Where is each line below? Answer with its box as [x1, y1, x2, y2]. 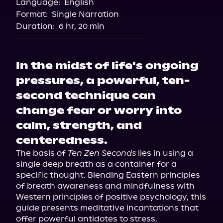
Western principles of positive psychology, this [16, 192, 206, 202]
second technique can [16, 89, 156, 102]
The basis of [16, 148, 68, 158]
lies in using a [138, 148, 193, 158]
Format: [16, 9, 48, 19]
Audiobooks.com [78, 18, 145, 28]
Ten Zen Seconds [68, 148, 138, 158]
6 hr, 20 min [59, 21, 105, 31]
